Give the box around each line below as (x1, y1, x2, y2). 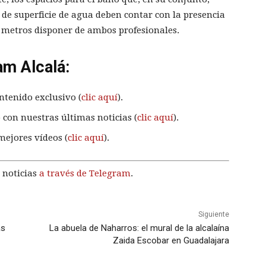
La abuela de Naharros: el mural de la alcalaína (49, 223, 229, 234)
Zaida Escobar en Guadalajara (112, 235, 229, 246)
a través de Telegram (39, 168, 131, 179)
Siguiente (198, 210, 229, 219)
